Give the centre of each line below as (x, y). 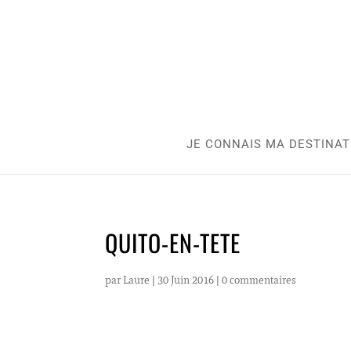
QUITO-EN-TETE (173, 242)
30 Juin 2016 (186, 280)
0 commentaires (259, 280)
